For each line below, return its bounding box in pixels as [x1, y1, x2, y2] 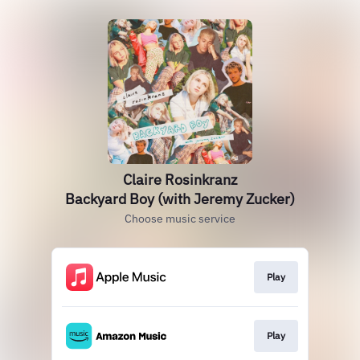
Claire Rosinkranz [123, 170, 237, 189]
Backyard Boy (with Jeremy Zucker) [65, 190, 295, 208]
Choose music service [125, 211, 235, 226]
